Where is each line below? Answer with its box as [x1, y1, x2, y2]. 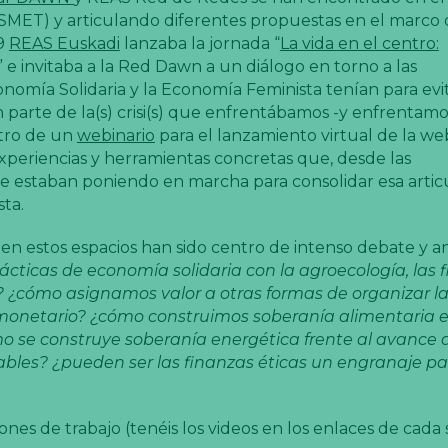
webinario [76, 125, 155, 145]
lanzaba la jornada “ [119, 33, 280, 53]
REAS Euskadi [8, 33, 120, 53]
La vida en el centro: [279, 33, 439, 53]
